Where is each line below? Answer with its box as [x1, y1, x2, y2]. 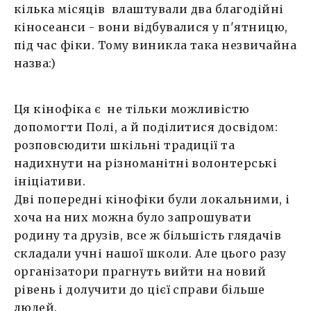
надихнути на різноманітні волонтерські [14, 155, 278, 170]
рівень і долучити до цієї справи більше [14, 282, 265, 296]
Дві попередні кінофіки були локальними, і [14, 192, 290, 206]
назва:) [14, 56, 56, 70]
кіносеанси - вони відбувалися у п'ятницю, [14, 20, 288, 34]
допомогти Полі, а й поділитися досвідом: [14, 119, 278, 134]
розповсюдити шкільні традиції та [14, 137, 235, 152]
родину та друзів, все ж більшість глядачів [14, 228, 282, 242]
